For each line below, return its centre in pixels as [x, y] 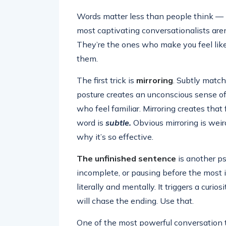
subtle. [118, 123]
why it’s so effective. [115, 137]
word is [91, 123]
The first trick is [106, 80]
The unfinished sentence [126, 158]
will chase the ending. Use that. [135, 201]
